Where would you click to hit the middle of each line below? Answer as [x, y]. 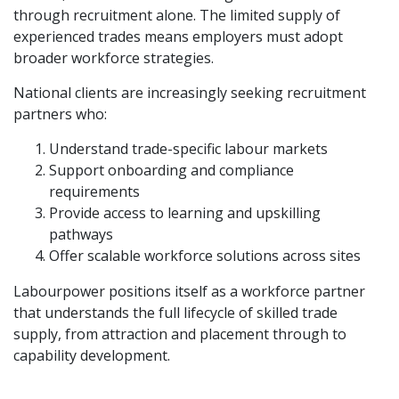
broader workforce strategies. [114, 58]
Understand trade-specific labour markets [188, 149]
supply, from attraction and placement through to [180, 334]
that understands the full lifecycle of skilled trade [175, 313]
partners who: [60, 114]
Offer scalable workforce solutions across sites [205, 256]
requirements [94, 191]
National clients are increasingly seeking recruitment [190, 93]
